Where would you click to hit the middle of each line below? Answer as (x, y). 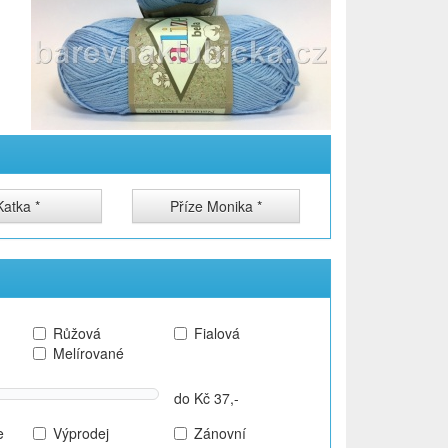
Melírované (88, 353)
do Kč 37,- (206, 398)
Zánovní (219, 433)
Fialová (216, 333)
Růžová (76, 333)
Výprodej (80, 433)
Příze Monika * (215, 206)
